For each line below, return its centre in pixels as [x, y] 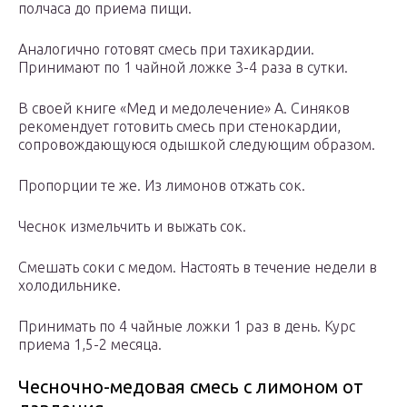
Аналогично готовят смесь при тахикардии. [166, 50]
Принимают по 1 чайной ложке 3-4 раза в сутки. [183, 68]
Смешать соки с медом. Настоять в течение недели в [198, 268]
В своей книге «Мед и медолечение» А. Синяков [184, 109]
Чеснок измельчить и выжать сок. [132, 227]
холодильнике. [69, 286]
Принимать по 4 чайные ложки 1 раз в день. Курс [187, 327]
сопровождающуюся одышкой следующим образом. [197, 145]
